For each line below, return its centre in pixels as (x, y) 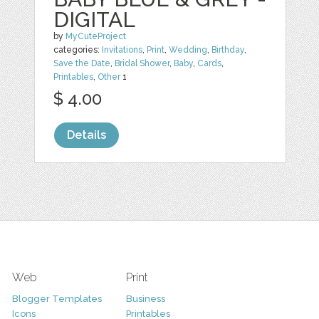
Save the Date (82, 63)
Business (145, 299)
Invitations (122, 50)
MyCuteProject (96, 36)
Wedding (188, 50)
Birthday (228, 50)
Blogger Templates (57, 299)
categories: (78, 50)
